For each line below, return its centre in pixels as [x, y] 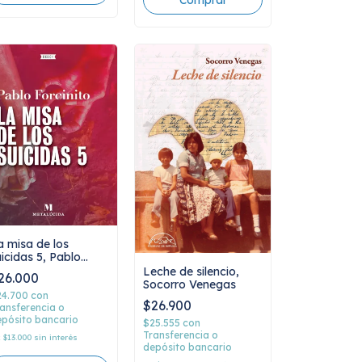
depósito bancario [187, 347]
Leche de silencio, [191, 271]
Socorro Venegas [189, 284]
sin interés [56, 337]
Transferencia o [181, 335]
